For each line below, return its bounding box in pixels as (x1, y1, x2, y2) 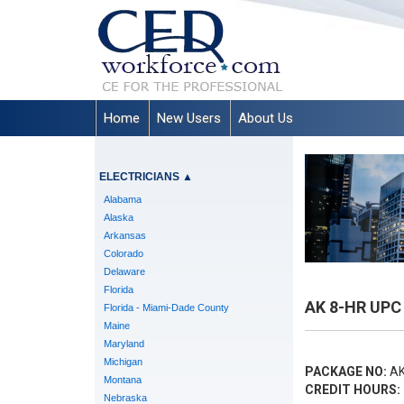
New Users (156, 110, 221, 126)
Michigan (103, 356, 142, 367)
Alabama (103, 194, 142, 205)
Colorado (103, 248, 143, 259)
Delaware (103, 266, 145, 277)
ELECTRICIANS (98, 170, 179, 183)
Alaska (103, 212, 133, 223)
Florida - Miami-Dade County (103, 302, 229, 313)
